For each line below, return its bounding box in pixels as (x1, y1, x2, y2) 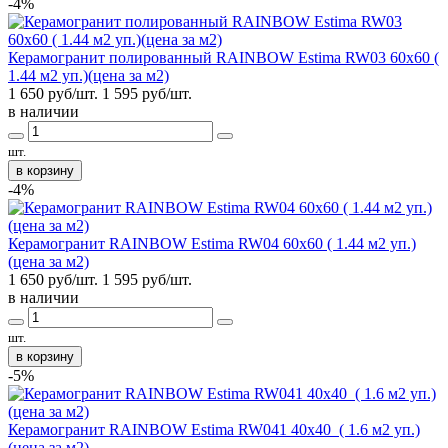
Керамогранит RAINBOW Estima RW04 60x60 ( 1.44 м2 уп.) (8, 234, 416, 252)
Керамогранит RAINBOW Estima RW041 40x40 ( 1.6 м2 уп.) (8, 420, 420, 438)
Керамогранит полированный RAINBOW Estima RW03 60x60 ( (8, 48, 439, 66)
